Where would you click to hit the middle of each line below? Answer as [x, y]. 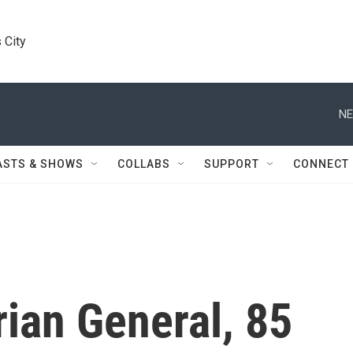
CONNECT [321, 164]
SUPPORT [232, 164]
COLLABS [144, 164]
